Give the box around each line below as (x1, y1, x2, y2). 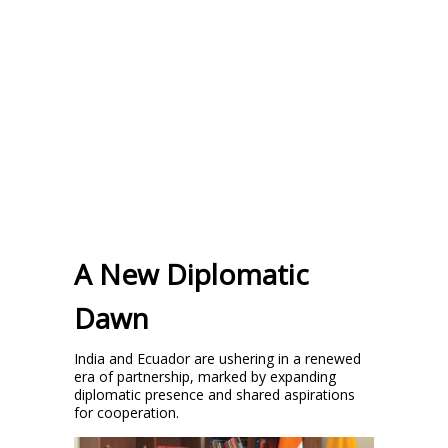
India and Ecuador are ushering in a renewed (74, 349, 361, 368)
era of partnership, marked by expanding (74, 367, 336, 386)
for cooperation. (74, 403, 179, 422)
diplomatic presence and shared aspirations (74, 385, 355, 404)
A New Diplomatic (74, 255, 309, 293)
